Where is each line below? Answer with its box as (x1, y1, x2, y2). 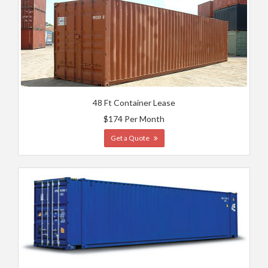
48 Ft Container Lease (93, 98, 175, 108)
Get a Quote (110, 133, 151, 142)
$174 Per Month (103, 114, 165, 124)
